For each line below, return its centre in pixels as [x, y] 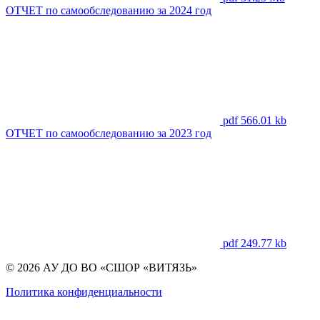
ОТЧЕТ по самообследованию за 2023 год [109, 134]
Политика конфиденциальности [84, 292]
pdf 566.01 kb [255, 121]
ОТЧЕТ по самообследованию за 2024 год [109, 11]
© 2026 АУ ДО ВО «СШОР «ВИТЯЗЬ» [101, 268]
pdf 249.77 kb [255, 244]
